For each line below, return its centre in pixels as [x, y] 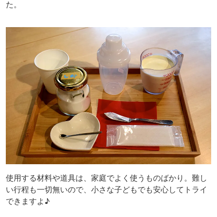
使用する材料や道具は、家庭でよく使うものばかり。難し [107, 178]
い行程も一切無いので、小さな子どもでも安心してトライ [107, 189]
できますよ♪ [28, 201]
